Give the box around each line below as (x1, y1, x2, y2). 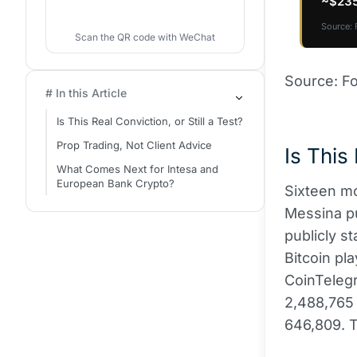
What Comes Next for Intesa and (57, 163, 218, 175)
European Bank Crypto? (57, 177, 175, 190)
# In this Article (45, 86, 127, 100)
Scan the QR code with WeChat (75, 31, 215, 43)
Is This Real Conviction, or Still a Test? (57, 115, 243, 127)
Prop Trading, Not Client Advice (57, 139, 212, 151)
